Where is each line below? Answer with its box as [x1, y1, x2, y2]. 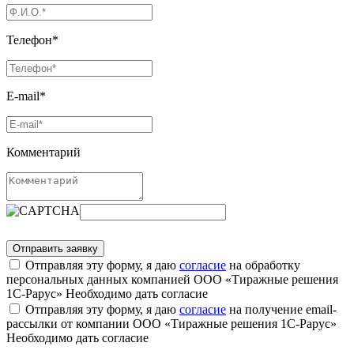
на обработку [226, 258, 300, 272]
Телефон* [6, 32, 58, 47]
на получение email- [226, 302, 337, 316]
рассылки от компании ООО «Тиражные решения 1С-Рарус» [6, 316, 337, 330]
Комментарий [6, 145, 81, 159]
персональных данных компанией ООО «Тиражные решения [6, 272, 338, 286]
